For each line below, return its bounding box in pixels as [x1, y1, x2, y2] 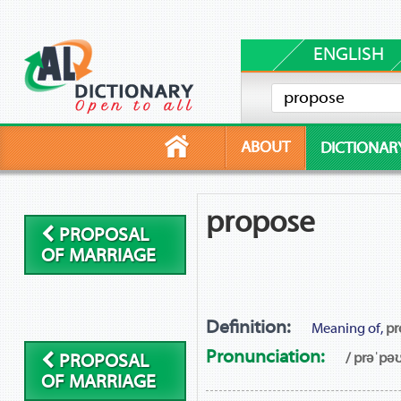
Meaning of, [308, 320, 386, 337]
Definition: [205, 317, 290, 338]
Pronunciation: [205, 346, 324, 367]
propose [205, 205, 315, 240]
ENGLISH [312, 43, 384, 64]
